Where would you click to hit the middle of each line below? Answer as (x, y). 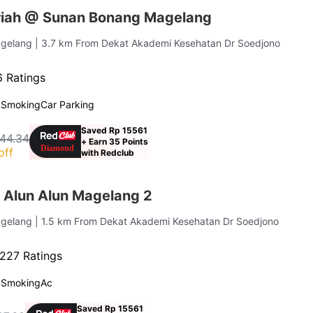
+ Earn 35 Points (115, 141)
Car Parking (68, 104)
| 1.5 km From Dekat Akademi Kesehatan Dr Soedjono (157, 221)
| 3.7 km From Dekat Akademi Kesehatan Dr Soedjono (158, 43)
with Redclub (108, 152)
